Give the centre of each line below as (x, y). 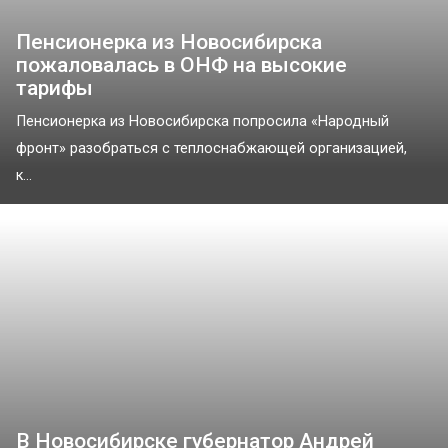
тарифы (54, 87)
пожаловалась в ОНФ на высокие (181, 64)
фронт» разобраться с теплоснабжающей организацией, (211, 148)
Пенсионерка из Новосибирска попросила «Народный (202, 121)
